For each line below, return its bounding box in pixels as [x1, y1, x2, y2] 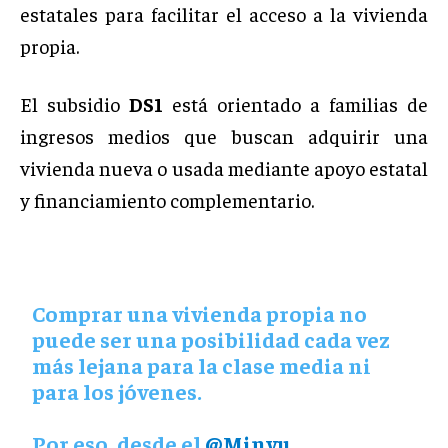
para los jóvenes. [32, 376, 203, 405]
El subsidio [20, 90, 129, 116]
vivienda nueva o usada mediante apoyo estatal [20, 154, 428, 180]
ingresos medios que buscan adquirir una [20, 122, 428, 148]
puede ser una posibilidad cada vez [32, 324, 391, 353]
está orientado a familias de [163, 90, 428, 116]
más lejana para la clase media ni [32, 350, 372, 379]
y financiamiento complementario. [20, 186, 314, 212]
